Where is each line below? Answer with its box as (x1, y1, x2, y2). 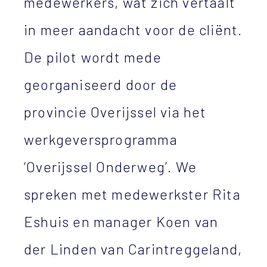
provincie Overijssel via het (24, 103, 207, 120)
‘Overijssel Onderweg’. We (24, 158, 197, 175)
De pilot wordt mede (24, 48, 162, 66)
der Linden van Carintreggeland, (24, 240, 243, 257)
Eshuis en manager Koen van (24, 213, 219, 230)
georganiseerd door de (24, 76, 178, 93)
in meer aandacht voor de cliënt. (24, 21, 243, 38)
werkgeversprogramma (24, 131, 178, 148)
